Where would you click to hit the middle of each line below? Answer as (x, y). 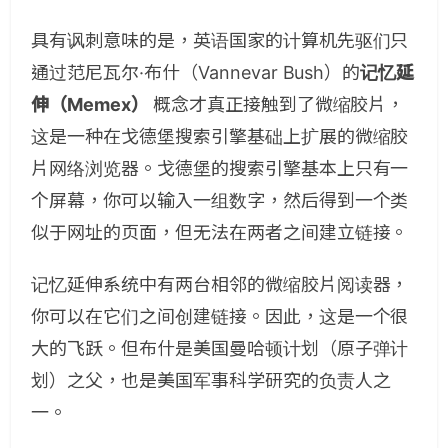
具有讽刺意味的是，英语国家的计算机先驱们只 (220, 41)
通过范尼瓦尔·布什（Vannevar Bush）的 (196, 73)
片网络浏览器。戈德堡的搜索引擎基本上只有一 (220, 169)
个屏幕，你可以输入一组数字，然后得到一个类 (220, 201)
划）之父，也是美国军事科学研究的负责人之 (211, 381)
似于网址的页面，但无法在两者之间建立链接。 (220, 233)
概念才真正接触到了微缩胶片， (278, 105)
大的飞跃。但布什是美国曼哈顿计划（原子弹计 (220, 349)
